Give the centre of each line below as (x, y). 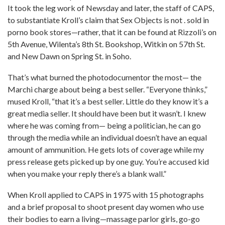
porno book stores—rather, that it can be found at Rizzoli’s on (112, 32)
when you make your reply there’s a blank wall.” (87, 174)
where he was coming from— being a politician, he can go (104, 125)
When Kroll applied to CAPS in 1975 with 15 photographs (106, 195)
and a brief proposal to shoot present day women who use (106, 207)
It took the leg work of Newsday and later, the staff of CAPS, (111, 8)
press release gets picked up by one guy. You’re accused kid (108, 161)
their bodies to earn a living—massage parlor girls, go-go (104, 219)
